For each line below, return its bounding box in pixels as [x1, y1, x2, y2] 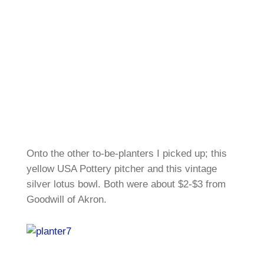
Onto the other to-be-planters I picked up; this [26, 147, 227, 159]
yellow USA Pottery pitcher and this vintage [26, 163, 217, 174]
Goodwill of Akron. [26, 193, 107, 205]
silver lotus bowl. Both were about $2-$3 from [26, 178, 226, 190]
